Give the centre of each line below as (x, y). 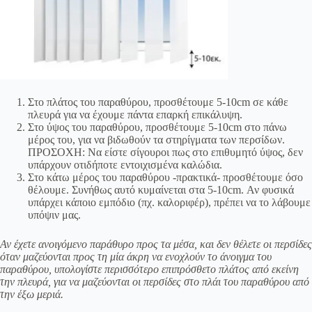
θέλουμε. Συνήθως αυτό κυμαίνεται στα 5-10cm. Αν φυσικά (161, 189)
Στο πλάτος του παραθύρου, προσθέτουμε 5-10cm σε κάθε (158, 102)
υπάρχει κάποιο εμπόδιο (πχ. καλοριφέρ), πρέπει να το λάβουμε (169, 202)
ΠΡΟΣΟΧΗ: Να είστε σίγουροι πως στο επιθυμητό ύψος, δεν (165, 152)
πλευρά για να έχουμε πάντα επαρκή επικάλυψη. (135, 114)
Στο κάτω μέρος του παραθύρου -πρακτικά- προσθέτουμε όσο (165, 177)
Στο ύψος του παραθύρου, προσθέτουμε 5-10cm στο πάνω (157, 127)
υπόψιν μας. (54, 214)
